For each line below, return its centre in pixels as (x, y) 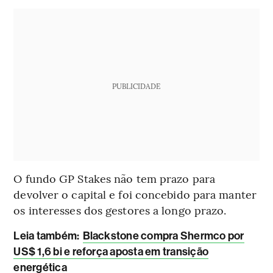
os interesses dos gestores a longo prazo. (120, 210)
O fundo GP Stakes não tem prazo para (114, 179)
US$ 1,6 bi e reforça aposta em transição (111, 252)
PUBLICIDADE (136, 86)
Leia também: (47, 236)
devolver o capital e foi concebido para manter (135, 194)
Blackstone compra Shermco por (163, 236)
